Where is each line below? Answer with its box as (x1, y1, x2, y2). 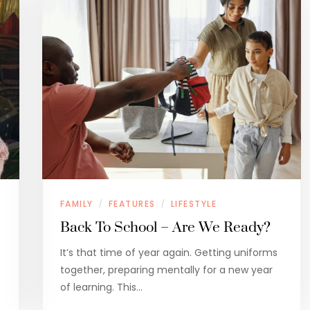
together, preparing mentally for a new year (60, 263, 273, 277)
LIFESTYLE (170, 198, 217, 210)
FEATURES (108, 198, 156, 210)
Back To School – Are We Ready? (60, 219, 271, 237)
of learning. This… (60, 280, 143, 295)
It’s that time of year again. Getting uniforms (60, 246, 277, 260)
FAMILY (60, 198, 93, 210)
